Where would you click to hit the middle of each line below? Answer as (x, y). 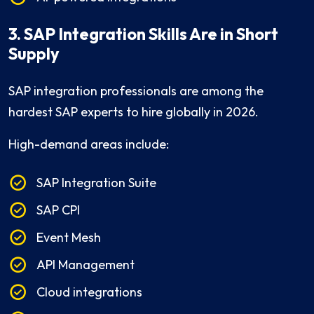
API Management (86, 265)
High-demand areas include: (89, 144)
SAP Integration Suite (96, 183)
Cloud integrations (89, 292)
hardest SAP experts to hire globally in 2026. (134, 112)
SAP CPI (58, 210)
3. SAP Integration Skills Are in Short (143, 34)
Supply (34, 54)
